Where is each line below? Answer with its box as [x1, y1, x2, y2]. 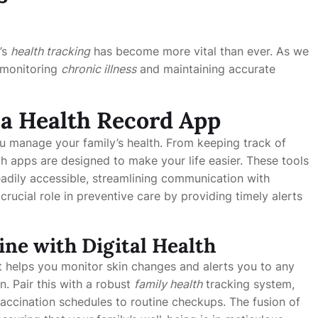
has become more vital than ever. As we [90, 44, 309, 58]
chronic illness [61, 62, 136, 76]
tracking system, [202, 277, 295, 291]
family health [134, 277, 202, 291]
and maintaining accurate [136, 62, 275, 76]
